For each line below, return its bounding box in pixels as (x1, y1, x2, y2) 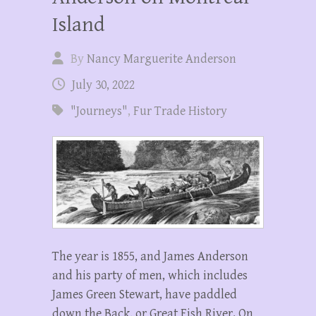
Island (52, 12, 104, 37)
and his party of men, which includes (52, 267, 248, 283)
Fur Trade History (133, 103, 227, 119)
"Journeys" (71, 103, 128, 119)
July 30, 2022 (72, 77, 135, 92)
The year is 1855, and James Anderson (52, 248, 248, 264)
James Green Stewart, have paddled (52, 286, 237, 302)
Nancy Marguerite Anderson (87, 51, 236, 66)
